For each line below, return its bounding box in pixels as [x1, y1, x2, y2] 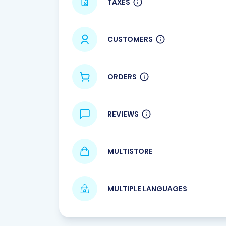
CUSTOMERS [107, 34, 153, 44]
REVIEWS [107, 108, 139, 119]
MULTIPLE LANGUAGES [107, 183, 187, 194]
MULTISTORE [107, 146, 153, 156]
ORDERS [107, 71, 137, 82]
